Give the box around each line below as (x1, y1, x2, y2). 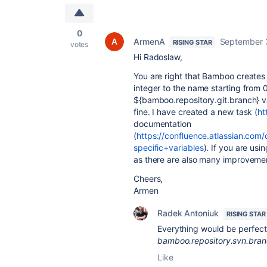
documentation (133, 119, 191, 129)
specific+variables (133, 142, 204, 153)
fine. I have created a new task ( (133, 107, 258, 117)
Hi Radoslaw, (133, 52, 182, 62)
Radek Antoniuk (157, 208, 219, 218)
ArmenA (133, 36, 165, 46)
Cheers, (133, 173, 163, 184)
